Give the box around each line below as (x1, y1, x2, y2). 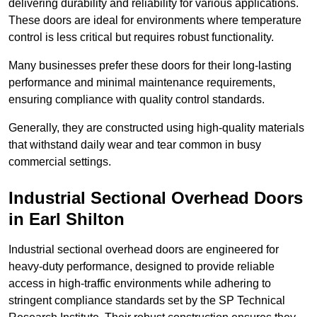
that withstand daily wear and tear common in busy (8, 139, 261, 151)
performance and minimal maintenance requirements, (8, 76, 275, 89)
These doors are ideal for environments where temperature (8, 14, 301, 27)
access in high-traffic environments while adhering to (8, 277, 271, 290)
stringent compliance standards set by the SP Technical (8, 294, 285, 307)
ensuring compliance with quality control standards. (8, 93, 267, 106)
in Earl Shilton (8, 209, 125, 229)
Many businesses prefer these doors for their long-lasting (8, 59, 292, 72)
